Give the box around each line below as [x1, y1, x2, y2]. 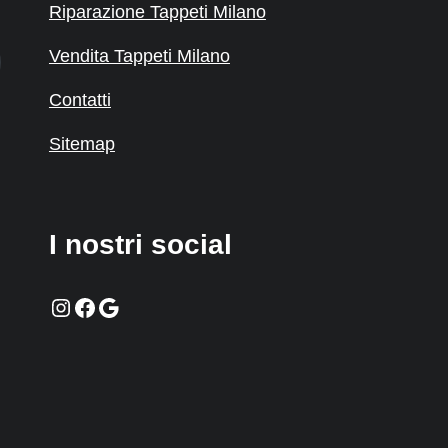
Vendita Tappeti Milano [48, 46, 230, 67]
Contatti [48, 90, 111, 111]
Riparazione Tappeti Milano [48, 2, 266, 23]
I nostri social [48, 229, 232, 261]
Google [95, 292, 172, 320]
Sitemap [48, 134, 115, 155]
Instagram [47, 292, 154, 320]
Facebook [71, 292, 176, 320]
